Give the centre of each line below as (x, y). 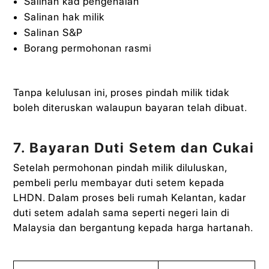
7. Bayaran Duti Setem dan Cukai (134, 147)
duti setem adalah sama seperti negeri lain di (122, 212)
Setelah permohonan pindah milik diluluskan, (120, 167)
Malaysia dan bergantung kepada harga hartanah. (134, 227)
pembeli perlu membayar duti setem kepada (119, 182)
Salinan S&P (53, 33)
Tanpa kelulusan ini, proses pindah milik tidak (122, 92)
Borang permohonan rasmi (87, 48)
